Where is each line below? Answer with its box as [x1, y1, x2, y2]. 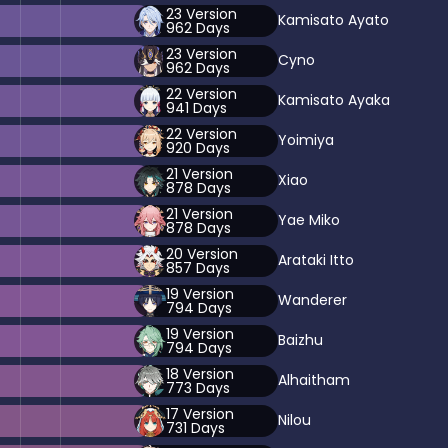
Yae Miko [278, 210, 340, 231]
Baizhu [278, 330, 323, 351]
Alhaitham [278, 370, 350, 391]
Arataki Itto [278, 250, 354, 271]
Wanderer [278, 290, 347, 311]
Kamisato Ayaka [278, 90, 390, 111]
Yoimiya [278, 130, 334, 151]
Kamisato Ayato [278, 10, 389, 31]
